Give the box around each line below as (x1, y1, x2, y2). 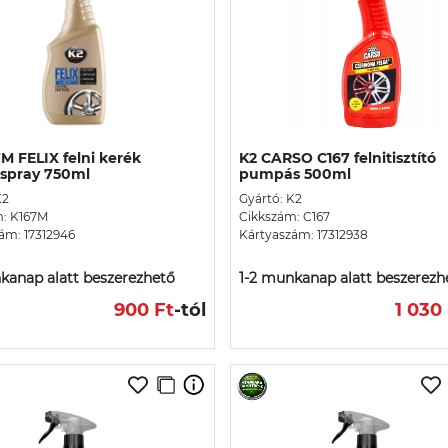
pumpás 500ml (239, 164, 351, 183)
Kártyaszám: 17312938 (239, 226, 368, 242)
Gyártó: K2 (239, 190, 302, 206)
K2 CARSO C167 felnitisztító (239, 148, 436, 167)
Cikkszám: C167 (239, 208, 330, 224)
